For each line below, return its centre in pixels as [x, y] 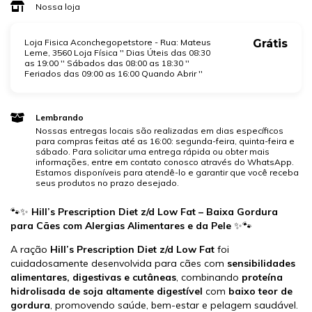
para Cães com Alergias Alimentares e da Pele [121, 226]
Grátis [270, 44]
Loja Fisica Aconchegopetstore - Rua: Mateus [118, 42]
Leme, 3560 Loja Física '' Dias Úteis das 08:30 [117, 53]
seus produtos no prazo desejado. [107, 183]
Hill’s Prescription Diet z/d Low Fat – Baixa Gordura [155, 212]
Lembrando [59, 118]
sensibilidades [261, 264]
